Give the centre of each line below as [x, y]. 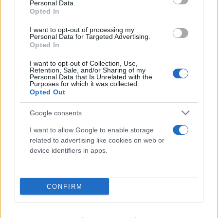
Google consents [56, 113]
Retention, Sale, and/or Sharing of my [88, 70]
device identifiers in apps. [69, 150]
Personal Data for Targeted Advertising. [90, 36]
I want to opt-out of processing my [82, 30]
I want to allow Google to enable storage [92, 130]
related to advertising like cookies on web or [97, 140]
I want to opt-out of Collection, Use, [84, 63]
